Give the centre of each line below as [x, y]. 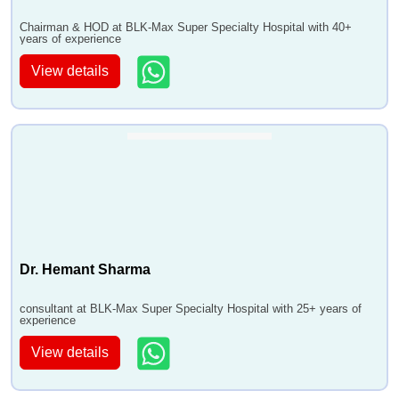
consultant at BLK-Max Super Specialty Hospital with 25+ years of [191, 309]
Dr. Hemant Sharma [85, 269]
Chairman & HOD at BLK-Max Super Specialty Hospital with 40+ [186, 27]
